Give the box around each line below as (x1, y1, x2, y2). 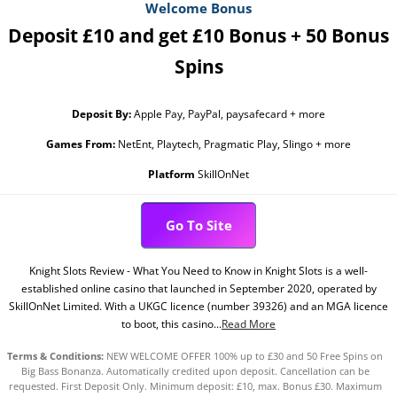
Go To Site (165, 216, 232, 234)
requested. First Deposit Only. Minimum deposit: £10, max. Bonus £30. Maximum (8, 380, 382, 393)
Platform (148, 167, 195, 182)
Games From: (46, 136, 115, 152)
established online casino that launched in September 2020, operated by (20, 281, 377, 296)
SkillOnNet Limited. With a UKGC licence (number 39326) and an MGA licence (9, 299, 388, 314)
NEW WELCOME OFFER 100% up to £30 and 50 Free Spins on (104, 350, 383, 362)
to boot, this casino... (121, 316, 222, 331)
